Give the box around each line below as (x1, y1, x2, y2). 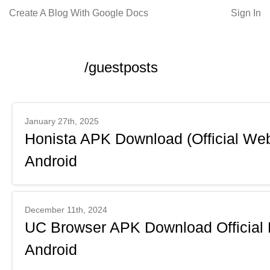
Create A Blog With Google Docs (9, 8, 148, 18)
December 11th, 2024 (25, 205, 107, 215)
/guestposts (84, 59, 158, 75)
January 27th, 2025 (25, 116, 99, 126)
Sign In (231, 8, 261, 18)
